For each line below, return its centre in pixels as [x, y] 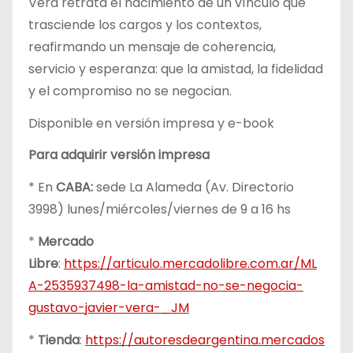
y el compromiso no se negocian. [130, 91]
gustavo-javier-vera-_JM [109, 307]
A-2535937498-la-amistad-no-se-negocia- [166, 285]
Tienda [59, 340]
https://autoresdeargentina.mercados [205, 340]
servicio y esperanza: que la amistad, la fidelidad [176, 69]
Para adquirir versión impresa [119, 155]
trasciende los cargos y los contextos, [145, 24]
